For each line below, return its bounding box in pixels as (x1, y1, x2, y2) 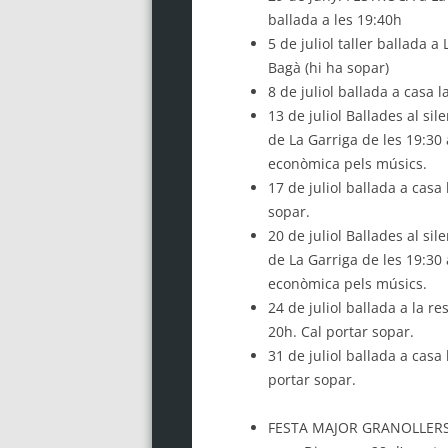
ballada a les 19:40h (267, 9, 402, 29)
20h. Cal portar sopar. (267, 321, 414, 341)
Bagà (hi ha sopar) (267, 57, 389, 77)
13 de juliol (267, 105, 346, 125)
